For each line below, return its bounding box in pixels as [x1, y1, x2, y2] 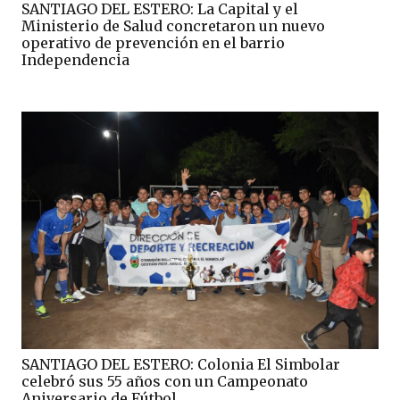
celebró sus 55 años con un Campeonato [21, 372, 308, 391]
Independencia [21, 50, 129, 69]
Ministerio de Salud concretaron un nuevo [21, 16, 325, 35]
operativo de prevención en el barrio [21, 33, 285, 52]
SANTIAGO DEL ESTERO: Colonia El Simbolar [21, 355, 340, 374]
